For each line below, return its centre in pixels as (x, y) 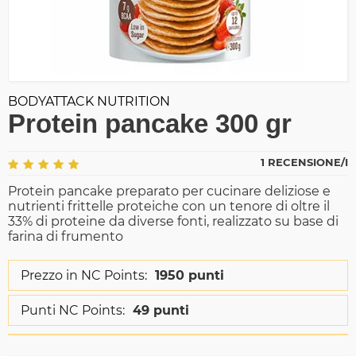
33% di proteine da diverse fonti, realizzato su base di (173, 222)
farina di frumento (66, 237)
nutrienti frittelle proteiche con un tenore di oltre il (169, 207)
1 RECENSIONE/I (304, 163)
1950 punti (190, 276)
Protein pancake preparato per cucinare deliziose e (169, 192)
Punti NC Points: (73, 311)
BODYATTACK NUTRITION (89, 102)
